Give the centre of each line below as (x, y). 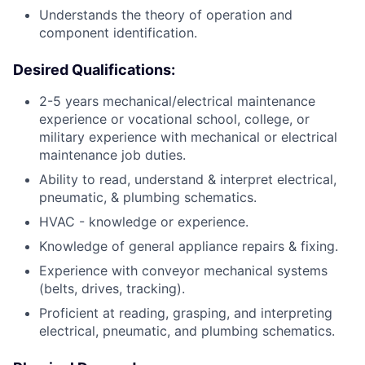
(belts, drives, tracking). (112, 289)
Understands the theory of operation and (166, 15)
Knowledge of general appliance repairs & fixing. (189, 246)
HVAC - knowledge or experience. (144, 222)
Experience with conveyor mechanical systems (183, 271)
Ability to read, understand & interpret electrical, (188, 180)
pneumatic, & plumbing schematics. (148, 198)
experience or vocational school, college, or (174, 119)
